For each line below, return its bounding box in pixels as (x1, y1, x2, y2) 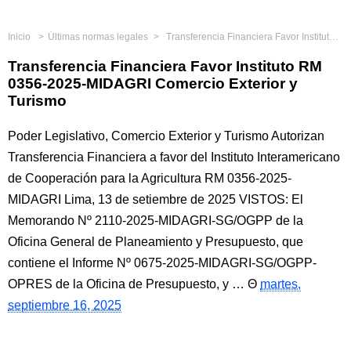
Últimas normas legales (48, 31, 148, 42)
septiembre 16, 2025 (8, 299, 121, 312)
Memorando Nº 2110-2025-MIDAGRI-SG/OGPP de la (8, 214, 303, 227)
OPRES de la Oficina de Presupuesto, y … (8, 277, 244, 291)
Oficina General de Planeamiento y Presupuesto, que (8, 235, 303, 248)
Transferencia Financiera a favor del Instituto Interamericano (8, 150, 340, 164)
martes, (260, 277, 301, 291)
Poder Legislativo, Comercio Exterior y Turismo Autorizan (8, 129, 324, 143)
